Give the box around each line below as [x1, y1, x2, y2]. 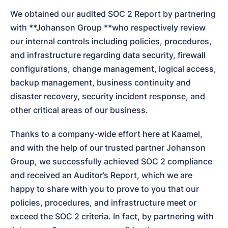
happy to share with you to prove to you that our [10, 183, 199, 194]
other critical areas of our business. [10, 104, 148, 115]
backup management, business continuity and [10, 77, 191, 88]
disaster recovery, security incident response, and [10, 91, 205, 101]
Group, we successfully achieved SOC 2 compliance [10, 156, 212, 166]
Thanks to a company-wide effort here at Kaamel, [10, 128, 203, 139]
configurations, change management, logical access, [10, 63, 216, 74]
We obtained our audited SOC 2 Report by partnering [10, 8, 216, 19]
